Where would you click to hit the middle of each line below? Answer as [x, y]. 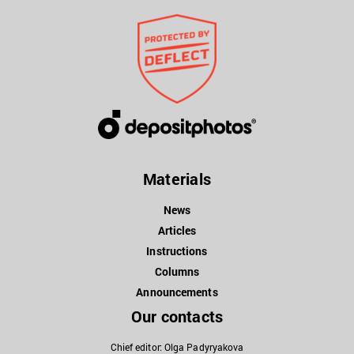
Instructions [177, 251]
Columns [177, 272]
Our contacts [177, 316]
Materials [177, 179]
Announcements [177, 292]
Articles [177, 231]
